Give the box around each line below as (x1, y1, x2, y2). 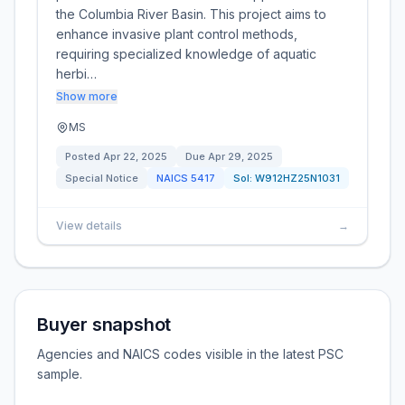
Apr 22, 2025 (103, 150, 167, 163)
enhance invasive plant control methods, (56, 26, 297, 42)
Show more (56, 89, 118, 103)
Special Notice (65, 172, 138, 184)
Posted (65, 150, 103, 163)
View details (56, 219, 122, 232)
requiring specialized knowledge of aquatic (56, 46, 316, 61)
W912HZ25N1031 (255, 172, 340, 184)
